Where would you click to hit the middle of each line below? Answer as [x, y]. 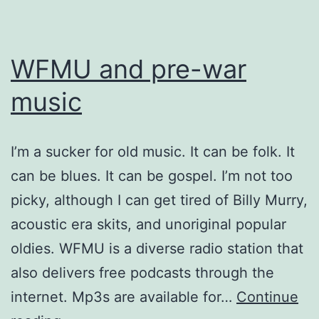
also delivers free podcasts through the [142, 272]
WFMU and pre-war [129, 69]
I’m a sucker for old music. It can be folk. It [153, 151]
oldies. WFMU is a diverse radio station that [157, 248]
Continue [267, 297]
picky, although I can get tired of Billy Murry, [159, 200]
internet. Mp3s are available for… [124, 297]
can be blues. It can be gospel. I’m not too [152, 176]
